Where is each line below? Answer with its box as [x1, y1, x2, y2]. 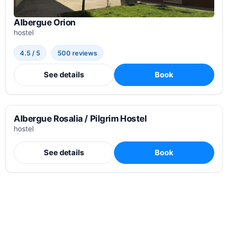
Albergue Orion [14, 17, 76, 27]
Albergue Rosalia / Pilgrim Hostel [14, 113, 147, 124]
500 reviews [58, 49, 98, 57]
